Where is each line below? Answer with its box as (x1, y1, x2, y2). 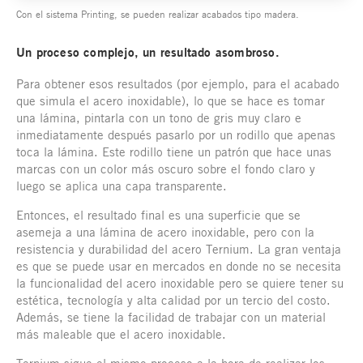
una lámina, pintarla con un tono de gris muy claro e (16, 110, 301, 126)
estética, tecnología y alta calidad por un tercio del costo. (16, 293, 331, 308)
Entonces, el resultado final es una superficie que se (16, 207, 301, 223)
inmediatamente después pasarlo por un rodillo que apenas (16, 127, 335, 143)
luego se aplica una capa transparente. (16, 178, 227, 194)
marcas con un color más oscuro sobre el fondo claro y (16, 161, 315, 177)
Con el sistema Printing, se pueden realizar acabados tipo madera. (16, 7, 299, 21)
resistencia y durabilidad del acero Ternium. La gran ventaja (16, 241, 341, 257)
